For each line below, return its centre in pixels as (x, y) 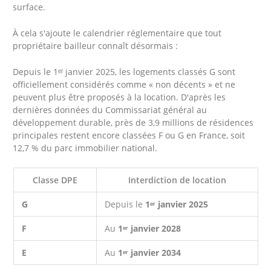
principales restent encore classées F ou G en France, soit (129, 135)
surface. (29, 7)
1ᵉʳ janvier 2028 (150, 228)
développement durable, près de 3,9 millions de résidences (133, 122)
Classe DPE (55, 180)
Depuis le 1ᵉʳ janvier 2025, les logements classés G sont (124, 71)
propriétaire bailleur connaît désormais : (96, 46)
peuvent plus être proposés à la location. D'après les (119, 97)
